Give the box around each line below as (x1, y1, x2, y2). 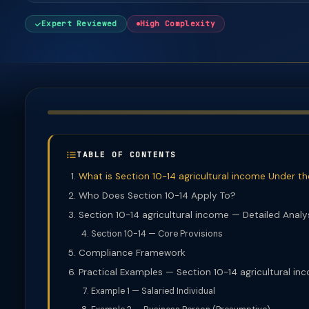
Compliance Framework (79, 247, 186, 259)
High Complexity (139, 19, 215, 28)
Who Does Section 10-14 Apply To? (79, 190, 236, 201)
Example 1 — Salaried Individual (91, 286, 215, 297)
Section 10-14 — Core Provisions (91, 228, 223, 239)
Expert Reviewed (41, 19, 117, 28)
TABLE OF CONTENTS (77, 150, 177, 159)
